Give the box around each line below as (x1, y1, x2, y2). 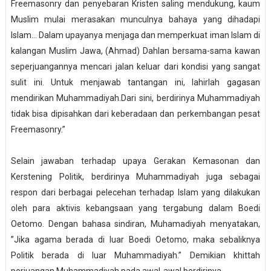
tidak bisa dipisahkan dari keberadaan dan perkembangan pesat (10, 109, 261, 119)
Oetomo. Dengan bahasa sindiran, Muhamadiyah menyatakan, (10, 219, 261, 229)
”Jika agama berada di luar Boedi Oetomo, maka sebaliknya (10, 235, 261, 245)
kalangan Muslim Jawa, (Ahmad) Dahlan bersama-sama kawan (10, 46, 261, 56)
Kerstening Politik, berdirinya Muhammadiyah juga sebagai (10, 172, 261, 182)
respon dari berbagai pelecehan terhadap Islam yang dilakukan (10, 188, 261, 198)
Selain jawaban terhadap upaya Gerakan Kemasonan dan (10, 156, 261, 166)
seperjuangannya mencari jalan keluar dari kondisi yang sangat (10, 62, 261, 72)
